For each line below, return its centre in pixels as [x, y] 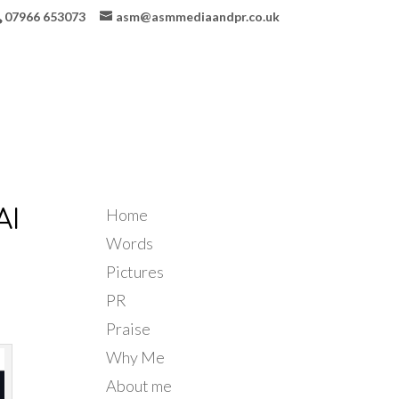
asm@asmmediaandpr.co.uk [197, 16]
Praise [129, 329]
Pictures [135, 272]
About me [139, 386]
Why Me [136, 357]
